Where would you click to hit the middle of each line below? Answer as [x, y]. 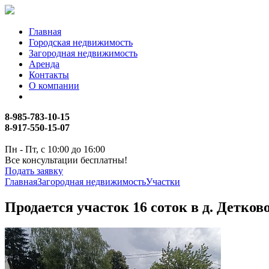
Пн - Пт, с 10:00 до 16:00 [55, 149]
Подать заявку [34, 171]
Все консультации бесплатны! [66, 160]
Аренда [44, 64]
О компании [54, 86]
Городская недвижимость [81, 42]
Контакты [49, 75]
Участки [163, 182]
